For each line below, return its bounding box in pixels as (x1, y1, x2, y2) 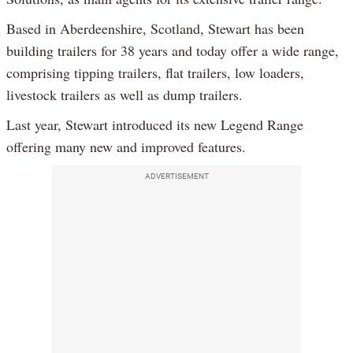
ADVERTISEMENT (144, 172, 209, 181)
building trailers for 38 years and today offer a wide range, (6, 41, 339, 61)
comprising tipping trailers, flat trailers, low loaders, (6, 63, 304, 83)
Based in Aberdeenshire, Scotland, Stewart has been (6, 19, 304, 39)
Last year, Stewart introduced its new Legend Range (6, 115, 303, 135)
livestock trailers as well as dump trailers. (6, 85, 243, 105)
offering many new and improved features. (6, 137, 246, 157)
